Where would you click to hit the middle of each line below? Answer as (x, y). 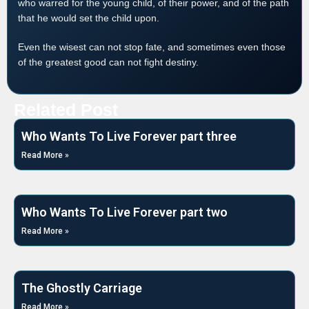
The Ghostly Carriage (82, 288)
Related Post (66, 110)
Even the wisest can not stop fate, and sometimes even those (152, 47)
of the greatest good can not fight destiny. (108, 62)
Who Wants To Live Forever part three (129, 136)
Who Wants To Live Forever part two (124, 212)
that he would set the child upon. (89, 18)
